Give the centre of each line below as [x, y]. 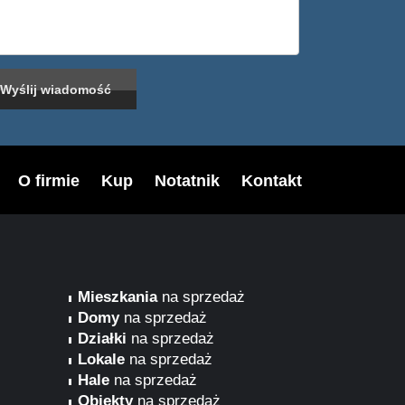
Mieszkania [118, 297]
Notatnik [187, 181]
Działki [102, 339]
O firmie [49, 181]
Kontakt [272, 181]
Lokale [101, 359]
